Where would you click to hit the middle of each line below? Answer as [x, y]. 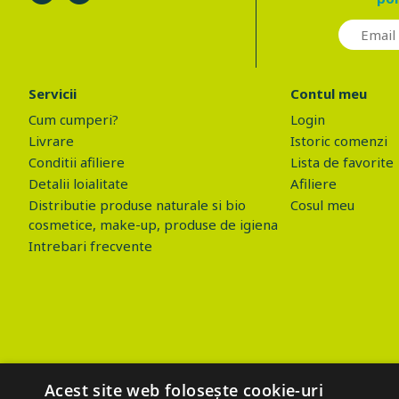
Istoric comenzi [339, 141]
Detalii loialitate [78, 183]
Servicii [53, 94]
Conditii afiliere [77, 162]
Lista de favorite [342, 162]
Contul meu [329, 94]
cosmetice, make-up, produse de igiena [153, 224]
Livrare [51, 141]
